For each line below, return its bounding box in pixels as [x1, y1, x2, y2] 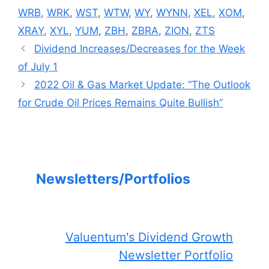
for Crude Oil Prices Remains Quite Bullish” [18, 96, 223, 109]
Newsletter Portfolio [119, 247, 233, 262]
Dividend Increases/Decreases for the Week [34, 42, 246, 55]
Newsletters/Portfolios [36, 170, 190, 187]
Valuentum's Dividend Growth [65, 229, 233, 244]
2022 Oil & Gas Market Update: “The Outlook [34, 78, 251, 91]
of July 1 [18, 60, 58, 73]
